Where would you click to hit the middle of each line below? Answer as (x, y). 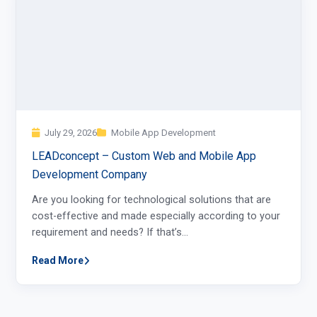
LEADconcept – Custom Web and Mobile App (144, 156)
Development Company (90, 175)
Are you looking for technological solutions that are (151, 200)
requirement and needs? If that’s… (110, 233)
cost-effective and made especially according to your (156, 217)
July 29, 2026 (70, 133)
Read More (58, 261)
